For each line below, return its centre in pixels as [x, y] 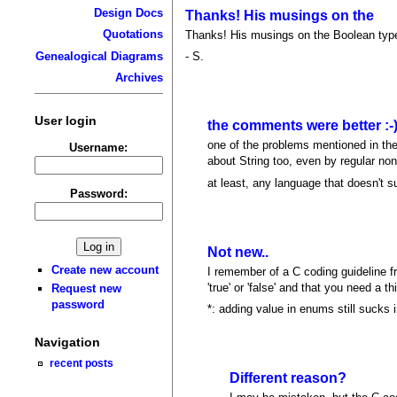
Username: [99, 147]
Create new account [105, 269]
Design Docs [128, 12]
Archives [139, 78]
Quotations [132, 35]
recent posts [82, 363]
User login [65, 120]
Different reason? [288, 378]
